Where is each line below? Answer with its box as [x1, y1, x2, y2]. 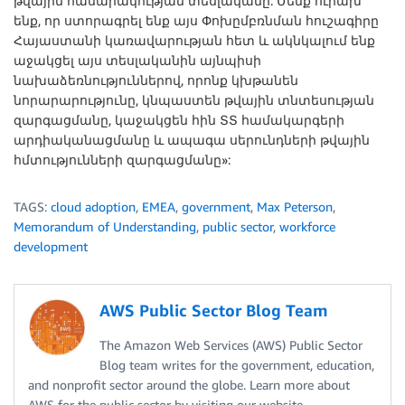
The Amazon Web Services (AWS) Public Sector [99, 337, 363, 353]
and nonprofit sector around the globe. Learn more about [28, 377, 350, 392]
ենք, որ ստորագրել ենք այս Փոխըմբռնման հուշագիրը [14, 13, 379, 28]
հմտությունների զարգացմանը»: [14, 152, 231, 167]
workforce [279, 219, 335, 234]
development [14, 239, 88, 254]
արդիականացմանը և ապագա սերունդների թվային [14, 132, 370, 147]
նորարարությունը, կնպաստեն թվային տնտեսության [14, 92, 374, 108]
